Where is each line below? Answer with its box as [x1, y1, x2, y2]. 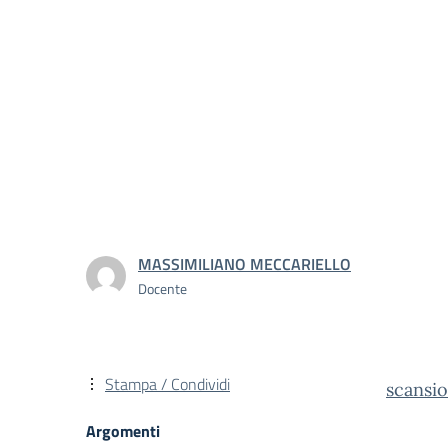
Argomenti [86, 419, 160, 443]
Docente [138, 277, 187, 299]
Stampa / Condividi [105, 372, 230, 396]
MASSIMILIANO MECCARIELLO [138, 251, 351, 276]
